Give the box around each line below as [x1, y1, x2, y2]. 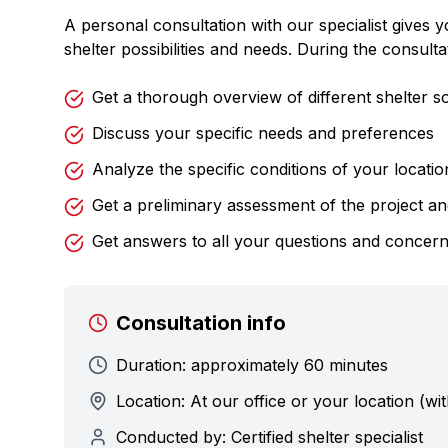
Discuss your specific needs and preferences [92, 123, 434, 143]
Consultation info [116, 311, 286, 335]
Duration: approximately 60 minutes [116, 355, 388, 375]
